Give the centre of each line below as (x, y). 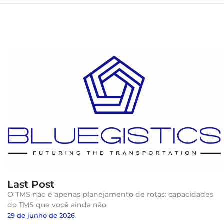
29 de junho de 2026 (41, 216)
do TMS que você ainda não (57, 205)
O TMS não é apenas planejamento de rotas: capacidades (110, 195)
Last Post (31, 185)
